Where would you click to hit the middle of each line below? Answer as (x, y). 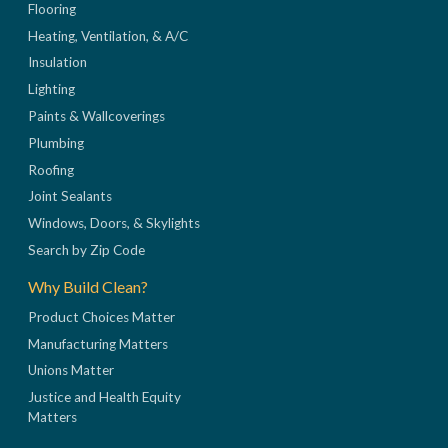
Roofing (51, 169)
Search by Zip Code (86, 250)
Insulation (57, 62)
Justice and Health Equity (104, 397)
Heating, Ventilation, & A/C (108, 35)
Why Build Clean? (88, 286)
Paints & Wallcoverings (96, 116)
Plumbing (56, 142)
